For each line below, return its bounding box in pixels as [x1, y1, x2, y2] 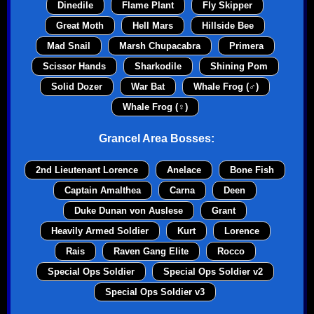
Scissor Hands [42, 61, 106, 72]
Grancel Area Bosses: [99, 132, 215, 145]
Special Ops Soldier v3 [105, 286, 205, 297]
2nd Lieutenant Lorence [36, 164, 139, 175]
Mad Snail [46, 41, 90, 52]
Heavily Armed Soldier [50, 225, 149, 236]
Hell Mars [132, 20, 174, 32]
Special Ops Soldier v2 [163, 266, 263, 277]
